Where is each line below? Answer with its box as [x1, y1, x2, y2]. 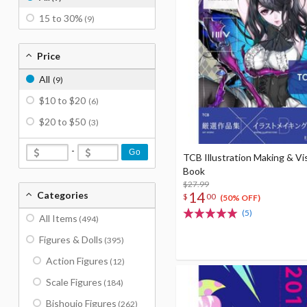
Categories [37, 189, 88, 201]
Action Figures [46, 255, 108, 267]
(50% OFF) [219, 193, 260, 204]
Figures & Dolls [39, 234, 103, 245]
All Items [39, 212, 77, 224]
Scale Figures [46, 276, 102, 288]
